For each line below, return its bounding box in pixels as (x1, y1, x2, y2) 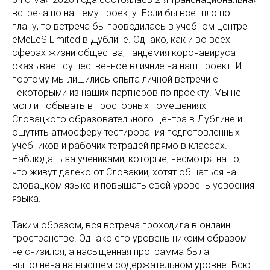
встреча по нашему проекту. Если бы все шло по (12, 7, 230, 19)
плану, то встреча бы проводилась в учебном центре (12, 20, 248, 32)
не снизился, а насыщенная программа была (12, 245, 209, 257)
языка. (12, 192, 41, 204)
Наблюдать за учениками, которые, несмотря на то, (12, 152, 241, 165)
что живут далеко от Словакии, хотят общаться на (12, 166, 236, 178)
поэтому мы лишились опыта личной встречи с (12, 73, 218, 85)
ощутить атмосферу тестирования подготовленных (12, 126, 240, 138)
